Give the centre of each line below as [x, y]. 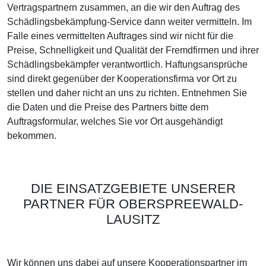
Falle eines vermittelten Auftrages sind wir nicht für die [120, 36]
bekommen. [32, 136]
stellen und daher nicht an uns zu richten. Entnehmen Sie [127, 93]
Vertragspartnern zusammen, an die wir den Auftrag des [123, 7]
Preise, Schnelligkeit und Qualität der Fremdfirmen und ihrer [133, 50]
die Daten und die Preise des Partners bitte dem [108, 107]
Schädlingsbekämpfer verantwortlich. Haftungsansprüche [127, 64]
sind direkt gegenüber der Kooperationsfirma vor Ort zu [122, 79]
